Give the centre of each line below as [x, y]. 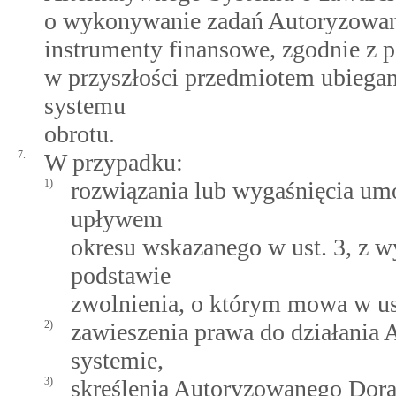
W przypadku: [114, 162]
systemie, [117, 360]
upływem [117, 219]
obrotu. [80, 134]
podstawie [121, 275]
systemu [85, 106]
